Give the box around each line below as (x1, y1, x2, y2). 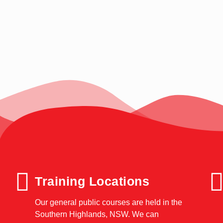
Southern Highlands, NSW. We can (35, 210, 159, 219)
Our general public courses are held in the (35, 198, 182, 207)
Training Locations (35, 174, 149, 188)
